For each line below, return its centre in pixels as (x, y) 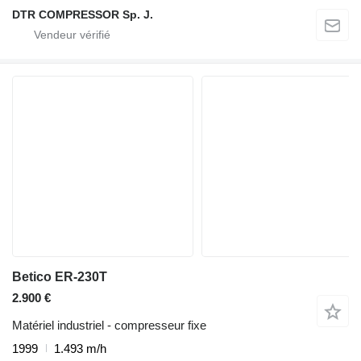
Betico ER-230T (60, 276)
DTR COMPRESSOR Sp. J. (83, 14)
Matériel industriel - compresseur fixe (109, 325)
